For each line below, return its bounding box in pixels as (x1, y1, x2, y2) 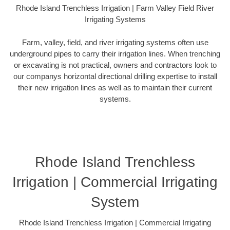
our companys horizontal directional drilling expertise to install (13, 71, 217, 81)
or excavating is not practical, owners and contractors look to (13, 60, 217, 69)
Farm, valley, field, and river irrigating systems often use (22, 37, 208, 47)
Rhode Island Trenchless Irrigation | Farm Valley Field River (16, 4, 214, 13)
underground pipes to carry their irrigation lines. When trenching (10, 49, 220, 58)
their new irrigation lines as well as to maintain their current (18, 83, 212, 92)
